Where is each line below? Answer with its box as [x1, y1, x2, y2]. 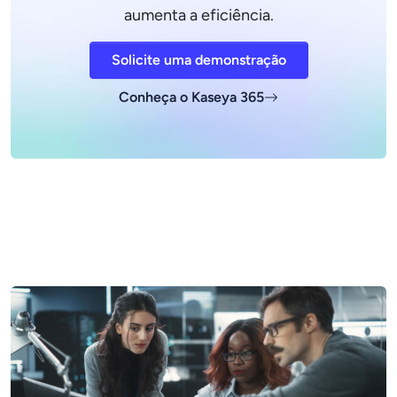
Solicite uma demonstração [111, 51, 286, 68]
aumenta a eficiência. [123, 4, 274, 25]
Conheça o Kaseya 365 [119, 88, 264, 105]
